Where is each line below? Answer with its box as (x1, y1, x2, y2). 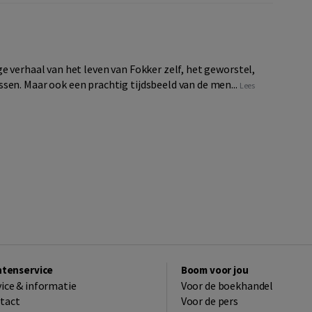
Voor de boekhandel (180, 279, 274, 292)
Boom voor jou (180, 263, 249, 276)
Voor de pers (180, 294, 239, 308)
